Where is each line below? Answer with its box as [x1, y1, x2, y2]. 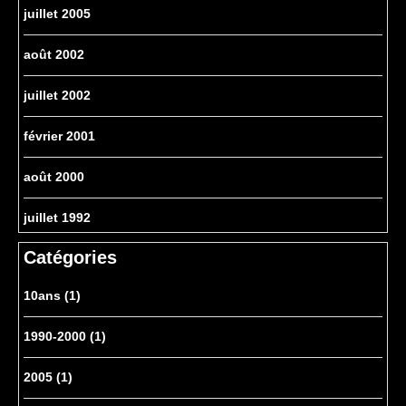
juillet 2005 [24, 6, 91, 22]
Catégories [24, 247, 117, 268]
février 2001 [24, 129, 95, 144]
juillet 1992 [24, 210, 91, 226]
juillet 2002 [24, 88, 91, 103]
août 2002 [24, 47, 84, 63]
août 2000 [24, 169, 84, 185]
